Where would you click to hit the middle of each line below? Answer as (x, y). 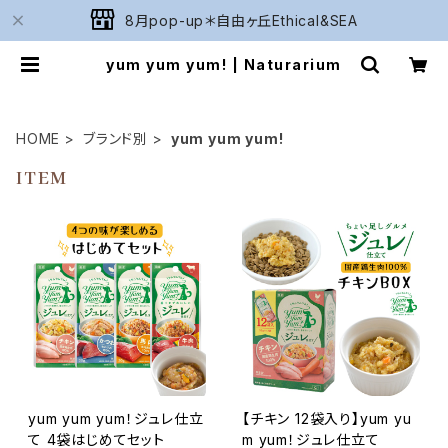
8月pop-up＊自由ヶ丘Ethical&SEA (241, 20)
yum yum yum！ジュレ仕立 (116, 418)
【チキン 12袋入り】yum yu (327, 418)
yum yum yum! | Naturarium (224, 64)
